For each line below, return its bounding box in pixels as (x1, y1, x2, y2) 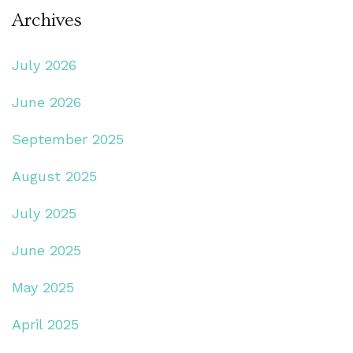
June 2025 (12, 241, 81, 258)
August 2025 (12, 167, 97, 184)
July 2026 (12, 56, 76, 73)
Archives (12, 9, 82, 31)
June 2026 (12, 93, 81, 110)
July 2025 (12, 204, 76, 221)
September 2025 (12, 130, 124, 147)
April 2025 (12, 315, 79, 333)
